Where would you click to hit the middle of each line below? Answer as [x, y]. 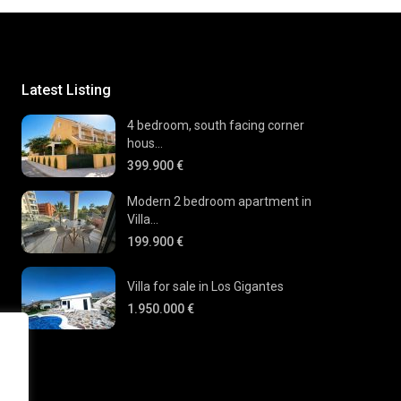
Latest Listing [67, 90]
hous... [145, 143]
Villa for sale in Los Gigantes [206, 286]
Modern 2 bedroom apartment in [220, 201]
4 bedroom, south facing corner [216, 125]
